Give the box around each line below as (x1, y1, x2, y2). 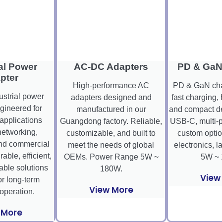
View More (89, 184, 133, 196)
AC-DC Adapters (74, 61, 148, 72)
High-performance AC (73, 81, 149, 90)
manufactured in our (76, 105, 146, 114)
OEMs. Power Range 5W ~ (63, 153, 159, 162)
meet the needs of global (68, 141, 154, 150)
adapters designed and (70, 93, 152, 102)
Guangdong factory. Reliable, (60, 117, 162, 126)
